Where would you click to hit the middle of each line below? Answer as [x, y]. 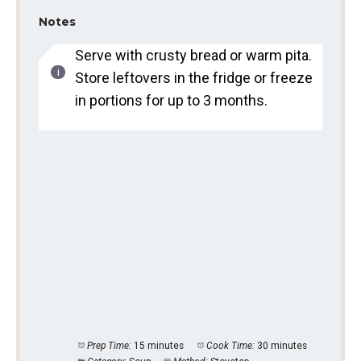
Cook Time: [231, 346]
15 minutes [159, 346]
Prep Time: [110, 346]
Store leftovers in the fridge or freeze [193, 78]
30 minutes [282, 346]
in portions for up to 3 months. [171, 100]
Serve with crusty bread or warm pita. [193, 55]
